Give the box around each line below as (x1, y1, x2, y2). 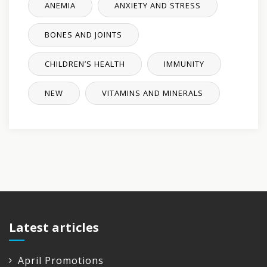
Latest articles (9, 219, 99, 236)
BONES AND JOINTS (45, 29, 122, 41)
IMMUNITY (164, 58, 204, 70)
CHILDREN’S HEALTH (45, 58, 125, 70)
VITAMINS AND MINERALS (102, 88, 203, 99)
